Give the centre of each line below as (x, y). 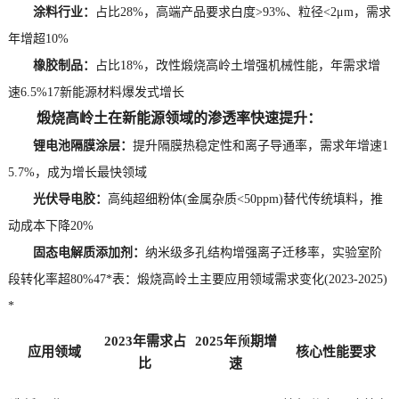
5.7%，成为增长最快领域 (77, 171)
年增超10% (38, 37)
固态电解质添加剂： (82, 251)
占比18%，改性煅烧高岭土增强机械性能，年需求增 (237, 64)
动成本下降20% (50, 224)
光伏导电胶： (64, 198)
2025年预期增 (236, 340)
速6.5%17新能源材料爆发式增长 (96, 91)
